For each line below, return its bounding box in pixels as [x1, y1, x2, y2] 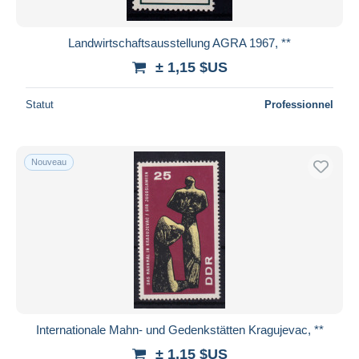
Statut [26, 98, 54, 111]
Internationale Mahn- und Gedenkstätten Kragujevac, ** [35, 322, 324, 337]
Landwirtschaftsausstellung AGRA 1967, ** [68, 35, 291, 50]
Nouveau [31, 156, 67, 167]
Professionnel [264, 98, 333, 111]
